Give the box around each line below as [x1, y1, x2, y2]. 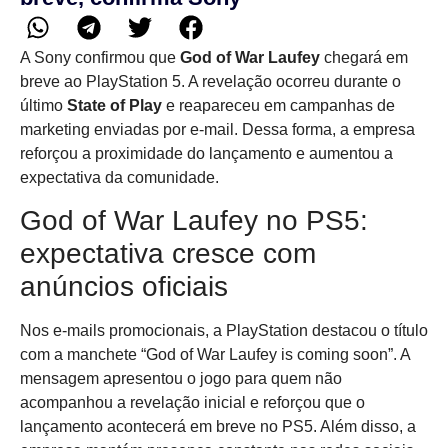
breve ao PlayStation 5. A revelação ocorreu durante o [20, 72, 401, 90]
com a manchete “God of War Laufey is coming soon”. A [20, 346, 410, 364]
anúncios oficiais [20, 271, 228, 303]
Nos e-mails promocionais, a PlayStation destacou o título [20, 322, 428, 340]
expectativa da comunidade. [20, 168, 219, 186]
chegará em [320, 48, 408, 66]
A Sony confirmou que [20, 48, 180, 66]
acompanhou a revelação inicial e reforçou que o [20, 394, 365, 412]
